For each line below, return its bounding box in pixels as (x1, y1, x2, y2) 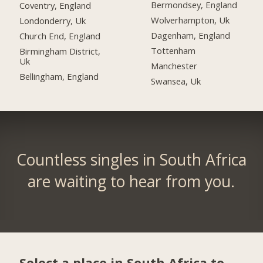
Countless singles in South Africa (16, 149, 247, 171)
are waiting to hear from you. (28, 171, 235, 193)
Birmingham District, (19, 45, 101, 58)
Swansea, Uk (151, 75, 201, 87)
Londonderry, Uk (19, 15, 86, 27)
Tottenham (151, 45, 196, 57)
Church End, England (19, 30, 101, 42)
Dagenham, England (151, 29, 231, 42)
